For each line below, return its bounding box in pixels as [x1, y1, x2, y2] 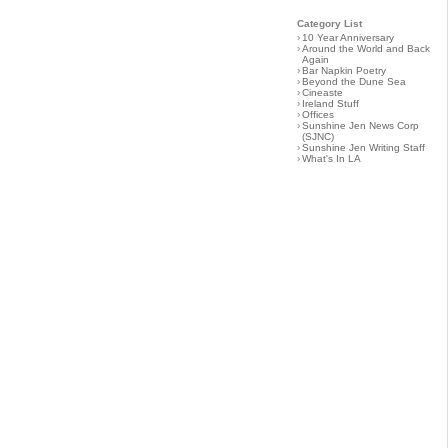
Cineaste [302, 87, 343, 98]
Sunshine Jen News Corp [302, 120, 419, 131]
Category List [297, 18, 362, 29]
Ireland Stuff [302, 98, 359, 109]
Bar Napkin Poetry [302, 65, 386, 76]
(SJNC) [302, 131, 334, 142]
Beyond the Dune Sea [302, 76, 406, 87]
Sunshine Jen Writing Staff [302, 142, 425, 153]
